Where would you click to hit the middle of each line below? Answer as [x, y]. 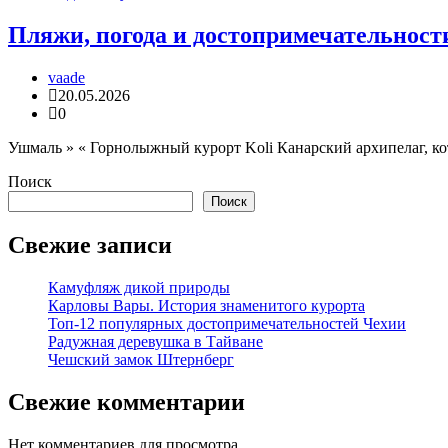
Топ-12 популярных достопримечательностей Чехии [227, 323]
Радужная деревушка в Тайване [155, 341]
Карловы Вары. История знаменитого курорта [206, 305]
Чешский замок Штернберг [141, 359]
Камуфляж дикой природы [139, 287]
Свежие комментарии [126, 401]
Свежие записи [90, 244]
